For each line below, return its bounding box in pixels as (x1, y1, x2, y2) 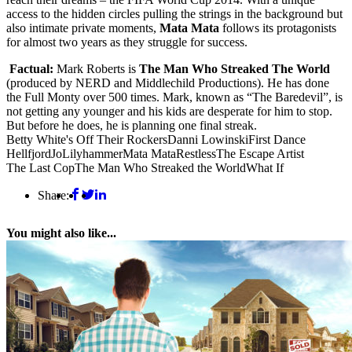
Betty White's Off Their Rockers (6, 133, 167, 147)
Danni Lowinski (167, 133, 248, 147)
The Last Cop (6, 161, 75, 175)
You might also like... (6, 225, 116, 240)
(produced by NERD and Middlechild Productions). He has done (6, 76, 329, 90)
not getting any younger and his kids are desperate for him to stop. (6, 104, 332, 119)
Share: (38, 188, 69, 202)
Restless (176, 147, 216, 161)
